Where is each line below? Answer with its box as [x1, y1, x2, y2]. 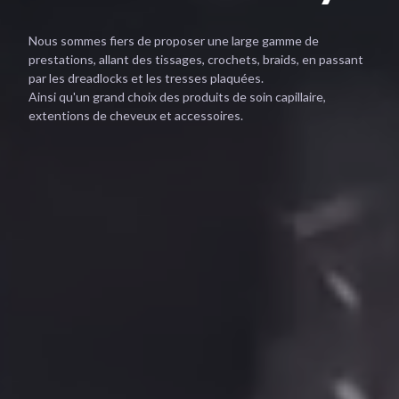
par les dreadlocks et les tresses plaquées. [28, 70, 264, 85]
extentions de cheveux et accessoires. [28, 108, 243, 123]
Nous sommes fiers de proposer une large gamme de [28, 33, 319, 48]
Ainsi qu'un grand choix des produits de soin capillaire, [28, 89, 326, 104]
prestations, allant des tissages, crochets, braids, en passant [28, 52, 363, 67]
